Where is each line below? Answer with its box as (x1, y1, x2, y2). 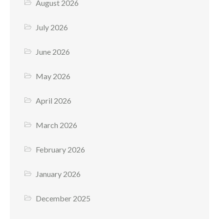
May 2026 (36, 71, 71, 81)
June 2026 (36, 47, 70, 57)
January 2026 (36, 169, 81, 179)
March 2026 (36, 120, 78, 130)
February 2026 (36, 145, 86, 154)
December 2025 (36, 194, 91, 203)
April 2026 (36, 96, 72, 106)
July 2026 (36, 22, 68, 32)
